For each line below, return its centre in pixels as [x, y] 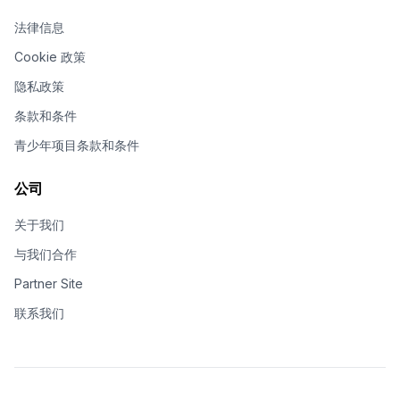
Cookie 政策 [50, 56]
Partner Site [49, 283]
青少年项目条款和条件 [77, 145]
